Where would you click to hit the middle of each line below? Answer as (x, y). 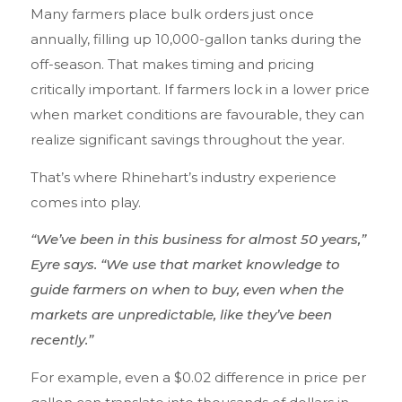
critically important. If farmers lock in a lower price (200, 90)
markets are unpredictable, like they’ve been (181, 315)
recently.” (62, 340)
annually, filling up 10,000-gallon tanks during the (196, 39)
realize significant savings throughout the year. (188, 140)
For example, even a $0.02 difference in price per (198, 377)
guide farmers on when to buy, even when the (187, 290)
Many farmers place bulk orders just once (172, 14)
